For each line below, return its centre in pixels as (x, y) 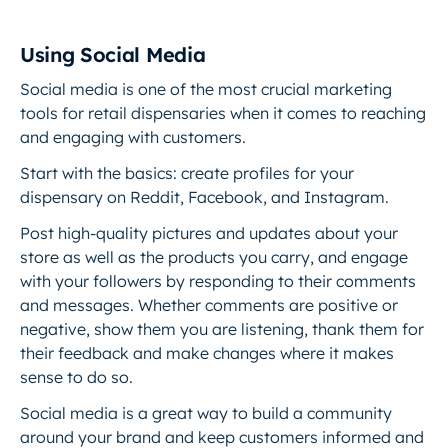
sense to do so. (78, 377)
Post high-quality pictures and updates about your (209, 233)
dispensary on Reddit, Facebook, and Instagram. (204, 197)
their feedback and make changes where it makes (207, 353)
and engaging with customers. (135, 137)
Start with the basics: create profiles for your (187, 173)
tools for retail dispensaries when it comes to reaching (223, 113)
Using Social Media (113, 54)
